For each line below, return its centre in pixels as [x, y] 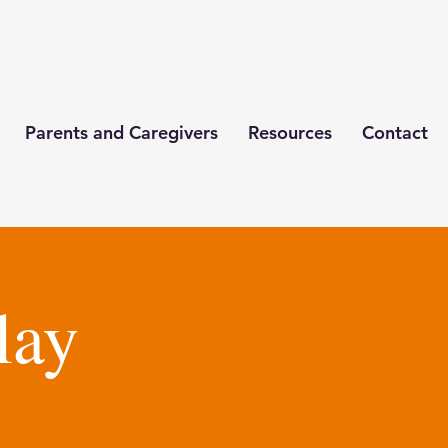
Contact [394, 132]
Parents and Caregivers [121, 132]
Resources [289, 132]
